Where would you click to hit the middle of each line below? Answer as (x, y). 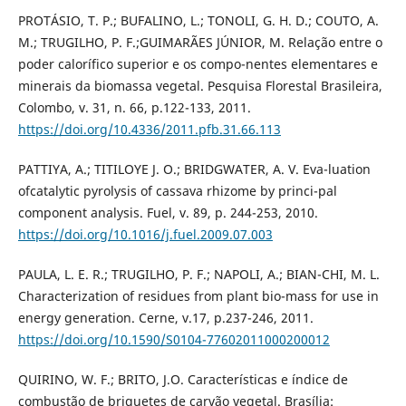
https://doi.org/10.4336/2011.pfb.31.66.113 (149, 129)
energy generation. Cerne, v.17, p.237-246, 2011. (165, 317)
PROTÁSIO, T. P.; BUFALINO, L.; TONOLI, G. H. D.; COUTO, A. (198, 20)
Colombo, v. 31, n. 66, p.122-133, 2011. (134, 107)
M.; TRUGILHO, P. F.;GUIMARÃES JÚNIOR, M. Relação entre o (200, 42)
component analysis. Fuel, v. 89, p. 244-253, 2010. (168, 212)
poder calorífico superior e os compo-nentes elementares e (198, 63)
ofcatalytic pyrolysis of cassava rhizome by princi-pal (177, 190)
